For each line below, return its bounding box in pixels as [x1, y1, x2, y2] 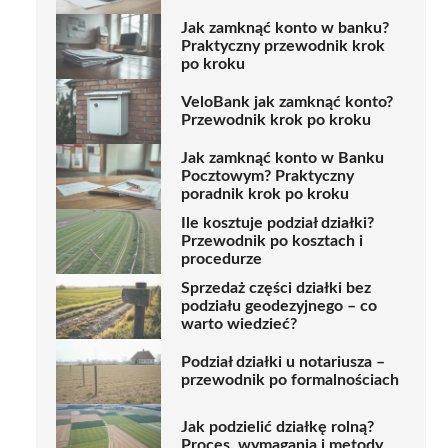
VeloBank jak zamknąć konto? [181, 94, 393, 111]
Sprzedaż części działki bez [181, 280, 371, 297]
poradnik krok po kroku [181, 186, 349, 203]
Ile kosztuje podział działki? [181, 215, 374, 232]
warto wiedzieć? [181, 316, 297, 333]
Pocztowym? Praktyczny [181, 168, 354, 185]
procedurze [181, 251, 262, 268]
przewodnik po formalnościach [181, 372, 399, 389]
